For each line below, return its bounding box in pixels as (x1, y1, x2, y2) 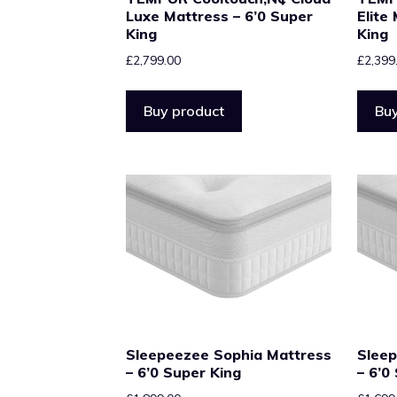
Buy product (144, 101, 224, 120)
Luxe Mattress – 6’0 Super (126, 6, 313, 25)
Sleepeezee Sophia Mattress (126, 345, 331, 363)
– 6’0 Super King (126, 362, 241, 381)
